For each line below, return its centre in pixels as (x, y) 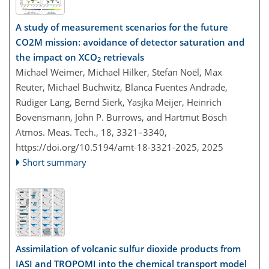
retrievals (122, 57)
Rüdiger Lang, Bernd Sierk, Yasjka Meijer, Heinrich (119, 102)
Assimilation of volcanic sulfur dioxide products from (128, 249)
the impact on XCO (56, 57)
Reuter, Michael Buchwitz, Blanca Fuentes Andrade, (122, 87)
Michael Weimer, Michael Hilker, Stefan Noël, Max (119, 72)
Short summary (55, 162)
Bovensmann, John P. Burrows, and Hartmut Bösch (121, 117)
